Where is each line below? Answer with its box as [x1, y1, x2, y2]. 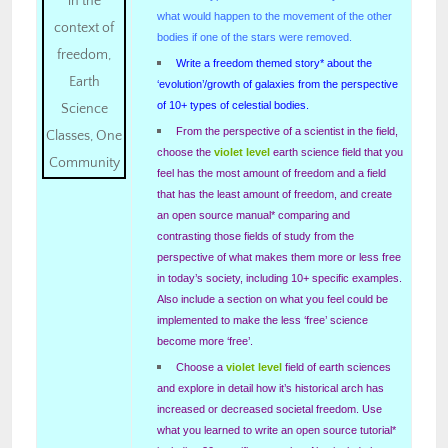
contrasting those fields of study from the [157, 229, 354, 242]
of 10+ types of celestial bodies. [157, 98, 309, 111]
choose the [157, 145, 214, 158]
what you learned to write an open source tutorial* [157, 423, 396, 436]
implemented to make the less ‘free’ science [157, 313, 368, 326]
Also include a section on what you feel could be [157, 292, 388, 305]
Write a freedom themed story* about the [176, 56, 373, 69]
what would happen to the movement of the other [157, 9, 392, 22]
